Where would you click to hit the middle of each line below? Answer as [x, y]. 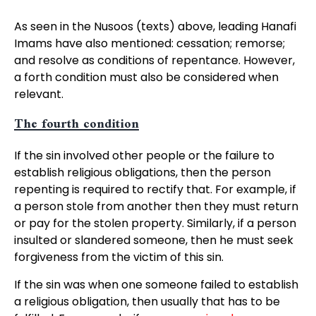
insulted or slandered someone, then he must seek [153, 240]
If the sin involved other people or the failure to [144, 156]
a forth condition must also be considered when [146, 77]
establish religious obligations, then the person [142, 172]
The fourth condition [76, 125]
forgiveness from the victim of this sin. [119, 257]
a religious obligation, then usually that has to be [147, 302]
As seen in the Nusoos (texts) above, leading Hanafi [155, 26]
